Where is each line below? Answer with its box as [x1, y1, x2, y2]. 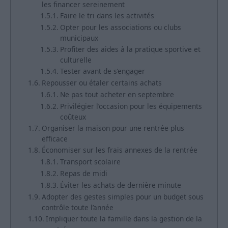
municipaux [60, 33, 98, 43]
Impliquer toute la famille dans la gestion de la [45, 214, 202, 224]
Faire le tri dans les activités [60, 11, 154, 21]
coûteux [60, 112, 86, 122]
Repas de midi [60, 168, 107, 179]
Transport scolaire [60, 157, 121, 167]
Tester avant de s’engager [60, 66, 145, 76]
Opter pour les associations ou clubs [60, 22, 181, 33]
